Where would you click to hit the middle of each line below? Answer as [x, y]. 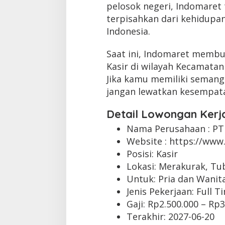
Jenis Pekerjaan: [161, 191]
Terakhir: [147, 216]
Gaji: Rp [143, 204]
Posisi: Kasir [152, 153]
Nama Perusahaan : [169, 128]
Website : [148, 141]
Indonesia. [128, 31]
